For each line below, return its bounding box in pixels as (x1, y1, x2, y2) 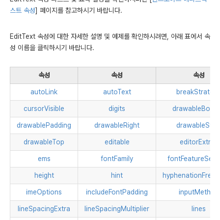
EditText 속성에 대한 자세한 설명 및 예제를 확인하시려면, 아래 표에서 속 (10, 32, 210, 40)
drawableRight (94, 121, 139, 129)
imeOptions (26, 188, 62, 196)
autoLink (30, 87, 57, 96)
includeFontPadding (86, 188, 148, 196)
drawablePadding (17, 121, 71, 129)
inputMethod (178, 188, 219, 196)
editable (104, 137, 130, 146)
